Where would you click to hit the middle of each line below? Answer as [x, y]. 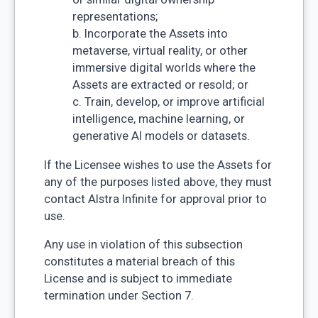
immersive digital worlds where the [164, 68]
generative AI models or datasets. [161, 136]
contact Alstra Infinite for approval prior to [155, 199]
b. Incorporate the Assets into [150, 34]
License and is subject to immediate [138, 279]
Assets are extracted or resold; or [160, 85]
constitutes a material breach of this [139, 262]
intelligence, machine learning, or [158, 119]
